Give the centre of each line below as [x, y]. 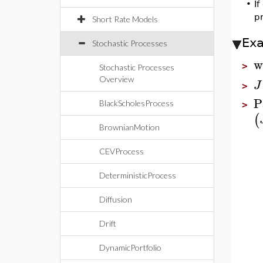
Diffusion [116, 199]
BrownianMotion [129, 127]
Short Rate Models [125, 19]
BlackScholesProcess [136, 103]
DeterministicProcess [138, 175]
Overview [117, 79]
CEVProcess [122, 151]
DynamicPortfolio [130, 247]
